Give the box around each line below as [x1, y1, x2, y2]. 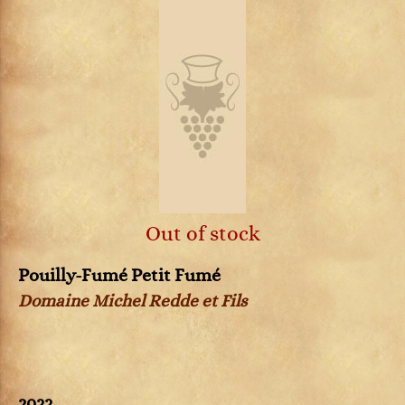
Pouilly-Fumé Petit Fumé [18, 266, 221, 286]
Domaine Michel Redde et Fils [18, 292, 247, 311]
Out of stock [145, 221, 260, 246]
